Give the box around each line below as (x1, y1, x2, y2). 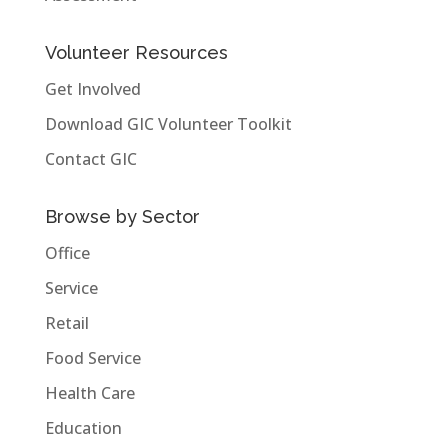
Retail (44, 311, 89, 334)
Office (44, 241, 90, 264)
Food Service (44, 346, 141, 369)
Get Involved (44, 77, 141, 100)
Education (44, 416, 122, 439)
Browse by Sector (44, 205, 200, 227)
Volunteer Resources (44, 41, 228, 63)
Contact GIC (44, 147, 137, 170)
